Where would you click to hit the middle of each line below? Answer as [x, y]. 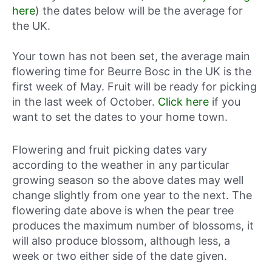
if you [225, 101]
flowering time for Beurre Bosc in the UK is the [132, 71]
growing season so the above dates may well [128, 180]
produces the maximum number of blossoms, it [133, 225]
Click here [183, 101]
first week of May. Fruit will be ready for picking [134, 86]
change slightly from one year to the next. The [132, 195]
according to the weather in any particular [121, 165]
